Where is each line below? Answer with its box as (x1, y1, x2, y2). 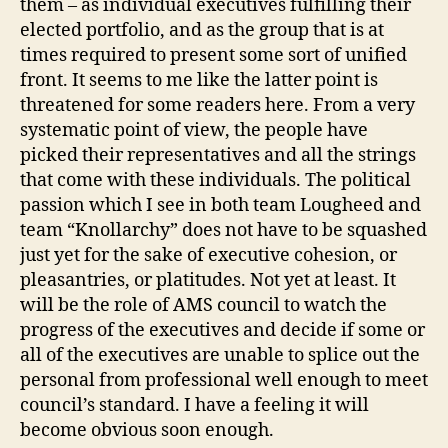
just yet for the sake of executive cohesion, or (20, 243, 397, 267)
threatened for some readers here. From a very (20, 93, 415, 117)
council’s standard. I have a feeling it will (20, 393, 369, 417)
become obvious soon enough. (20, 418, 274, 442)
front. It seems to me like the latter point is (20, 68, 378, 92)
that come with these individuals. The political (20, 168, 411, 192)
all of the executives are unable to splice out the (20, 343, 420, 367)
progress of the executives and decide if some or (20, 318, 425, 342)
